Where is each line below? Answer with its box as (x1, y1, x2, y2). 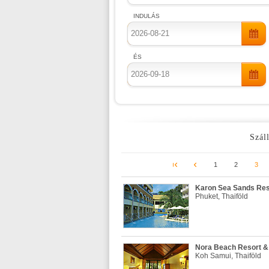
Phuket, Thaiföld (195, 192, 248, 201)
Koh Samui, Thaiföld (195, 252, 261, 260)
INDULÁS (133, 13, 160, 19)
